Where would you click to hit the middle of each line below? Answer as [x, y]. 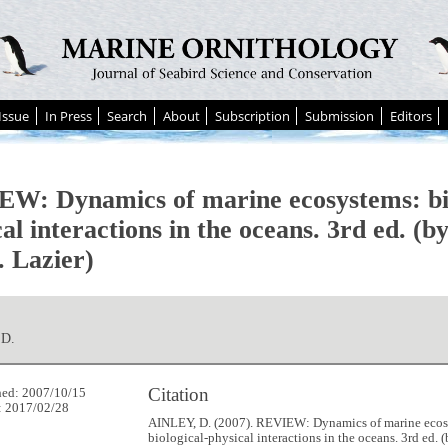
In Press [68, 116]
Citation [179, 395]
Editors [410, 116]
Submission [340, 116]
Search [127, 116]
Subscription [252, 116]
